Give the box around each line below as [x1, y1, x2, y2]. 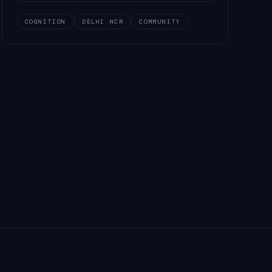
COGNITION [24, 18, 67, 25]
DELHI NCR [82, 18, 124, 25]
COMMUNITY [139, 18, 181, 25]
